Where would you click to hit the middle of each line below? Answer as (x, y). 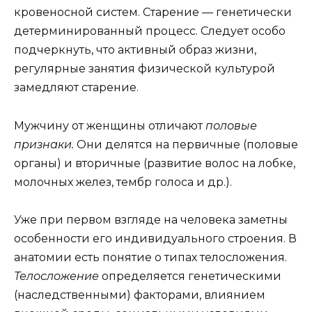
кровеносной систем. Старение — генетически (153, 13)
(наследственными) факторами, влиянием (140, 295)
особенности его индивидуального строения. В (155, 238)
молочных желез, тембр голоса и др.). (123, 182)
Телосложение (58, 276)
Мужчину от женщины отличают (110, 125)
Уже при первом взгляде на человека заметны (151, 219)
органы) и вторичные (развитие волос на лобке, (155, 163)
